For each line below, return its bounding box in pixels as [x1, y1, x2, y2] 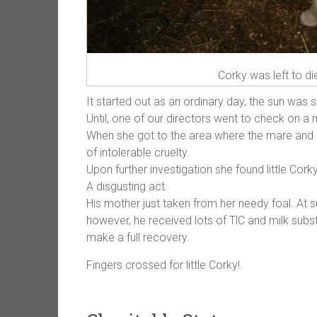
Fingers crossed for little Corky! [86, 258, 240, 272]
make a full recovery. [86, 231, 190, 244]
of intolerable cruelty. [86, 146, 190, 159]
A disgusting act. [86, 180, 168, 193]
